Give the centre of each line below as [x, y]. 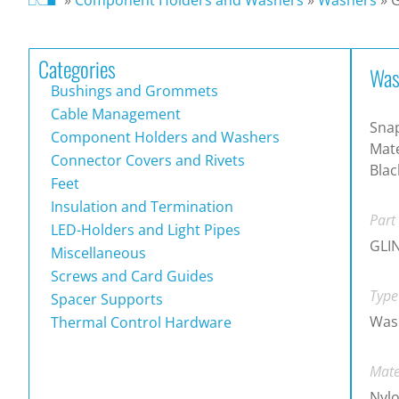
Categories [77, 68]
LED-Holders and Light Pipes [144, 229]
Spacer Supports [105, 299]
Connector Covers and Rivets [146, 160]
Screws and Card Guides [130, 276]
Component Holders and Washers [163, 137]
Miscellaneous [97, 252]
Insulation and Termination [140, 206]
